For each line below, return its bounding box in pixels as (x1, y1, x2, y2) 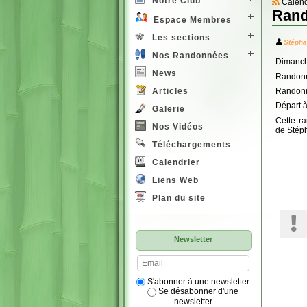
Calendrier (149, 158, 200, 168)
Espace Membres (151, 15, 232, 25)
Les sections (149, 33, 210, 43)
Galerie (149, 104, 185, 114)
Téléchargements (149, 140, 231, 150)
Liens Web (149, 175, 199, 186)
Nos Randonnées (149, 51, 229, 61)
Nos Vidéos (149, 122, 204, 132)
